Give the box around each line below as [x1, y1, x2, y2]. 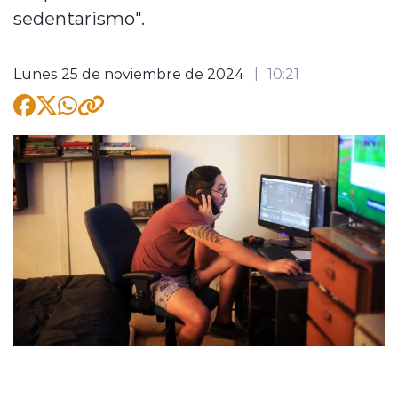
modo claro [108, 116, 189, 136]
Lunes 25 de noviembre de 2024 [13, 63, 245, 83]
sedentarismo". [13, 5, 145, 29]
